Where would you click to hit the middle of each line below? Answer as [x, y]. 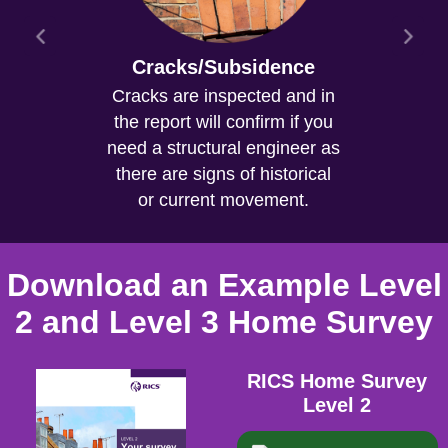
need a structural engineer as [224, 148]
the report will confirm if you [224, 122]
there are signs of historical [224, 174]
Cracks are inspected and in [224, 96]
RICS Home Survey [337, 381]
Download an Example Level [224, 285]
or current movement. [224, 200]
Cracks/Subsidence [224, 67]
